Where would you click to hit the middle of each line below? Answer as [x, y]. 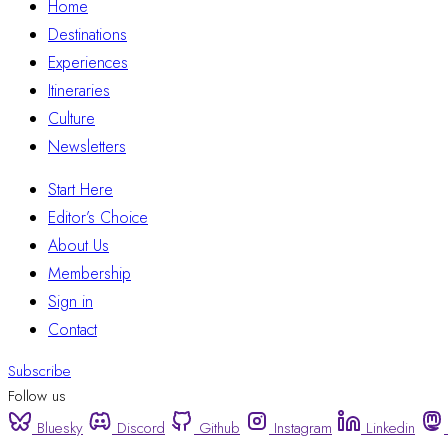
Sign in [70, 301]
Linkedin [390, 428]
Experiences [88, 62]
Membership [89, 273]
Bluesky [60, 428]
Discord [141, 428]
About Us [78, 245]
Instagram [303, 428]
